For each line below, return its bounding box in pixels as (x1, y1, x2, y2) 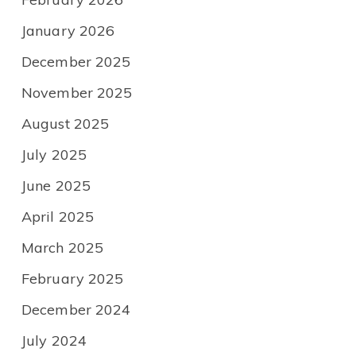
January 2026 (21, 21, 115, 41)
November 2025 (21, 83, 133, 103)
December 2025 (21, 52, 131, 72)
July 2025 (21, 145, 87, 164)
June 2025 (21, 176, 91, 195)
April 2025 (21, 207, 94, 226)
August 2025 (21, 114, 110, 133)
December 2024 (21, 300, 131, 319)
